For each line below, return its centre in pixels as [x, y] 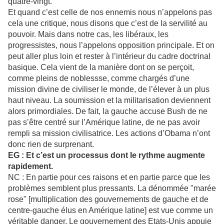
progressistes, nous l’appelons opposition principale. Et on [111, 45]
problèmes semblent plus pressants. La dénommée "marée [112, 188]
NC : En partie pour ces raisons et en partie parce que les [109, 177]
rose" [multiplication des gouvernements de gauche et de [108, 199]
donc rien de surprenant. [51, 144]
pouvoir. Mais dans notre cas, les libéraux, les [88, 34]
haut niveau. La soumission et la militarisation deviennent [109, 100]
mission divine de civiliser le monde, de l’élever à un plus [109, 89]
